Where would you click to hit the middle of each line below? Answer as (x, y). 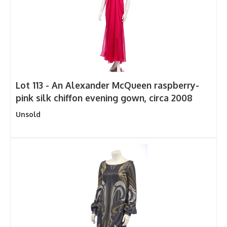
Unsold (28, 114)
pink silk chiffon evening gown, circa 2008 (104, 98)
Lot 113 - (34, 85)
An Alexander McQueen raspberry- (125, 85)
